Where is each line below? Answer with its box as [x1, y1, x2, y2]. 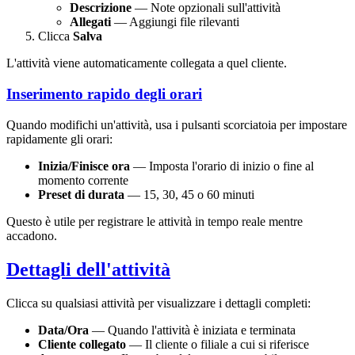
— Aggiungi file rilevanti [111, 15, 239, 29]
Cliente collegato [38, 337, 126, 351]
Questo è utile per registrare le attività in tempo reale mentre [6, 214, 303, 228]
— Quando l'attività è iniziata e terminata [89, 323, 296, 337]
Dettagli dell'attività [6, 258, 170, 280]
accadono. [6, 228, 57, 242]
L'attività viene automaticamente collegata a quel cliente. [6, 56, 287, 71]
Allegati [70, 15, 111, 29]
